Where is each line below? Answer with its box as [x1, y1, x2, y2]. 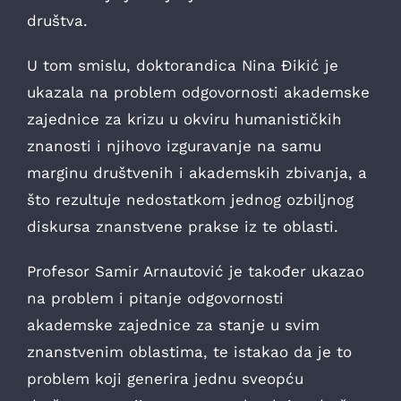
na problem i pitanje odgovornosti [27, 288, 284, 307]
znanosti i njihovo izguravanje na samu [27, 136, 321, 155]
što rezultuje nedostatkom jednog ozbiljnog [27, 190, 354, 209]
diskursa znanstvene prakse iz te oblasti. [27, 217, 338, 235]
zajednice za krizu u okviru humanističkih [27, 109, 342, 128]
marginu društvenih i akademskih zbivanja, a [27, 163, 367, 182]
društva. [27, 11, 88, 30]
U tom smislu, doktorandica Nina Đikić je [27, 55, 338, 74]
